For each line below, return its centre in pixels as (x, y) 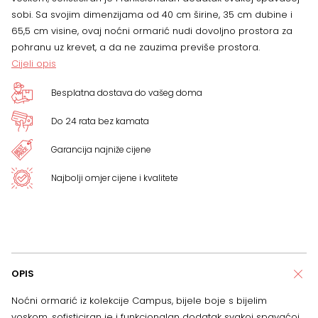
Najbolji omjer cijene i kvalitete (115, 178)
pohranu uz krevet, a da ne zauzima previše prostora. (136, 47)
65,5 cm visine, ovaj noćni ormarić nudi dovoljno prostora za (152, 31)
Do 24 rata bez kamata (100, 121)
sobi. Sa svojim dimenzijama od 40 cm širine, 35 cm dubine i (152, 15)
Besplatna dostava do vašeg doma (127, 92)
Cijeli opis (34, 64)
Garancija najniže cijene (101, 150)
